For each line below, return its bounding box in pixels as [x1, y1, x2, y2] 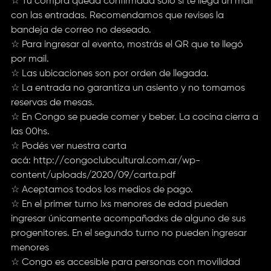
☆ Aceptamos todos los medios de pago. [10, 184, 193, 195]
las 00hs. [10, 126, 50, 137]
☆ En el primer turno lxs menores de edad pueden [10, 199, 228, 209]
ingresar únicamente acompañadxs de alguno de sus [10, 214, 246, 224]
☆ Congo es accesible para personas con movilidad [10, 257, 240, 267]
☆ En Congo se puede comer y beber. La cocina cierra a [10, 112, 258, 122]
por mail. [10, 54, 49, 64]
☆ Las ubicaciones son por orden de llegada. [10, 68, 209, 79]
